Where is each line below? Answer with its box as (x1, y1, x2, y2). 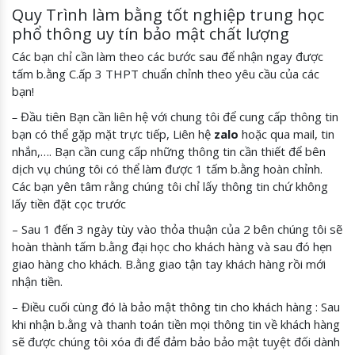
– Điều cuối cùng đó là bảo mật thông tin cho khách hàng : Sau (12, 298, 340, 315)
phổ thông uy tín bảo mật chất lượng (12, 22, 289, 44)
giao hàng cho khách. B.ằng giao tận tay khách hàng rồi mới (12, 255, 326, 272)
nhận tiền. (12, 273, 63, 289)
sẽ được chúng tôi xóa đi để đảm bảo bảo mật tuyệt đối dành (12, 333, 340, 349)
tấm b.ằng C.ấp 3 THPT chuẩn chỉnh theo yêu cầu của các (12, 65, 319, 82)
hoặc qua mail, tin (242, 125, 334, 142)
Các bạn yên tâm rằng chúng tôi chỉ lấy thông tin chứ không (12, 177, 328, 194)
